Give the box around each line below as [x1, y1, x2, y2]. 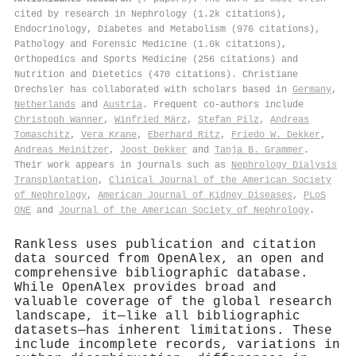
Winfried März [114, 114, 187, 126]
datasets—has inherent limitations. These [14, 323, 332, 338]
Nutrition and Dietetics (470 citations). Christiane [14, 68, 298, 80]
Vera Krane [81, 129, 137, 141]
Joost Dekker [120, 144, 187, 156]
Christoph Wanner [14, 114, 103, 126]
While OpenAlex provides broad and [14, 280, 277, 295]
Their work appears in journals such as [14, 159, 231, 171]
